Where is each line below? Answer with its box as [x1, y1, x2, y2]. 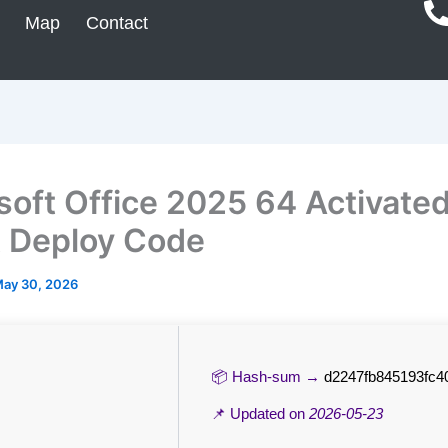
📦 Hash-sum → [211, 368, 324, 385]
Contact [85, 13, 148, 33]
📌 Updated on [211, 405, 309, 422]
